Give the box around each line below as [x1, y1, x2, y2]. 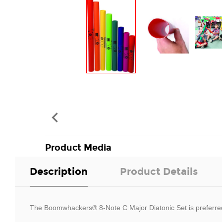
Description [30, 165, 88, 177]
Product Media [45, 142, 111, 153]
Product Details [120, 165, 198, 177]
